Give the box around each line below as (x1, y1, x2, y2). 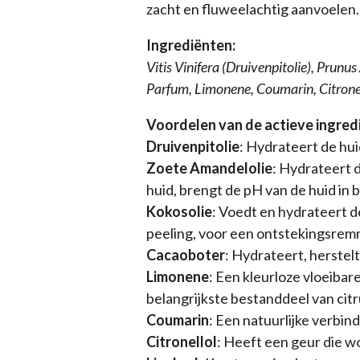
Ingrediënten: (146, 36, 235, 55)
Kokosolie (146, 202, 212, 221)
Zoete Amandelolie (146, 159, 272, 178)
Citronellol (146, 333, 217, 351)
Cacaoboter (146, 246, 225, 264)
